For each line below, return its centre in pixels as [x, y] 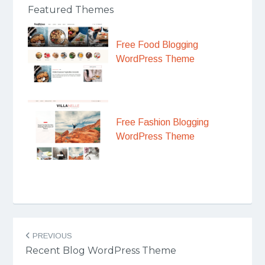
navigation [54, 246]
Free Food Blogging [157, 44]
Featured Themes [70, 10]
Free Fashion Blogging [163, 122]
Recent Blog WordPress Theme [101, 250]
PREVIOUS [51, 235]
